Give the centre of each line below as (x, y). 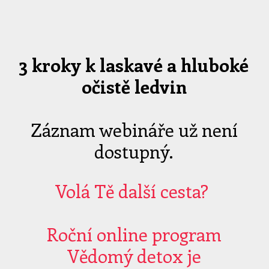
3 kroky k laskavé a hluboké (134, 65)
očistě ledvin (134, 86)
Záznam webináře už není (134, 130)
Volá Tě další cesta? (134, 191)
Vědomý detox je (134, 256)
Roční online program (134, 234)
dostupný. (134, 151)
